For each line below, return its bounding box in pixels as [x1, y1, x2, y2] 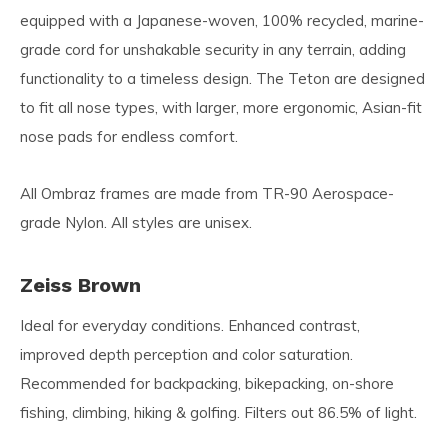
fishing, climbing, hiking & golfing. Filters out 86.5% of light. [20, 402, 417, 422]
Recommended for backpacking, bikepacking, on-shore [20, 373, 394, 393]
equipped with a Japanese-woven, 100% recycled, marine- [20, 10, 424, 30]
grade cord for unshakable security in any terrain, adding [20, 39, 406, 59]
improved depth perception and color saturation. [20, 344, 353, 364]
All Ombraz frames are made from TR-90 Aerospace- [20, 183, 394, 203]
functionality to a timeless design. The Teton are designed [20, 68, 425, 88]
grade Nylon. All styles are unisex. [20, 212, 252, 232]
